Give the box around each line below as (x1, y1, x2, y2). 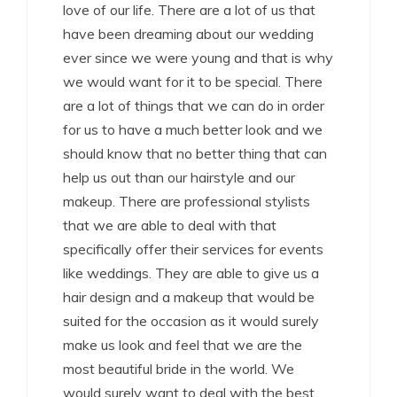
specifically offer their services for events (63, 240, 323, 258)
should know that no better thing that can (63, 144, 327, 162)
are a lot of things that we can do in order (63, 97, 324, 114)
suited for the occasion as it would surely (63, 312, 319, 330)
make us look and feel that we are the (63, 336, 302, 354)
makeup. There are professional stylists (63, 192, 310, 210)
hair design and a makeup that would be (63, 288, 315, 306)
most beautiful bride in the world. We (63, 360, 294, 378)
